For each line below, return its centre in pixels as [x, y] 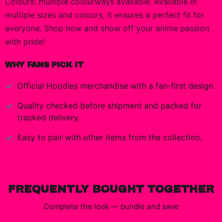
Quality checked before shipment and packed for [110, 106]
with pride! [25, 42]
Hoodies [62, 86]
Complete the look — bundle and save [111, 206]
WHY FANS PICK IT [44, 65]
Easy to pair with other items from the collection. [110, 137]
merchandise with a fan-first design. [146, 86]
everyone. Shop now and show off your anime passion [107, 28]
